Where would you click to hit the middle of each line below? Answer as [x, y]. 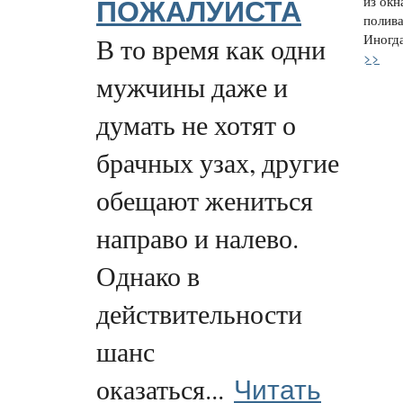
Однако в [148, 275]
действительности [199, 313]
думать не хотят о [196, 124]
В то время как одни [211, 49]
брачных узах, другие [218, 162]
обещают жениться [205, 200]
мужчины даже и [192, 86]
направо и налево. [197, 237]
